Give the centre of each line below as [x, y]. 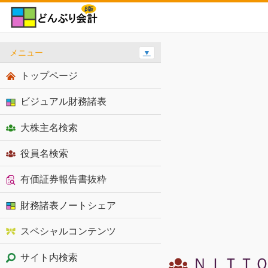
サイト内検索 [49, 257]
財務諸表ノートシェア [68, 205]
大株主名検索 [49, 127]
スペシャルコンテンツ [68, 231]
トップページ [49, 75]
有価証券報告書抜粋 [63, 179]
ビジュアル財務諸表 [63, 101]
